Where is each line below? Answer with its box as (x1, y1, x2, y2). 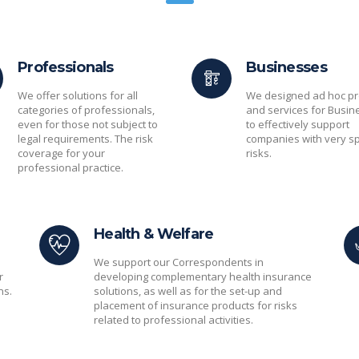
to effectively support (246, 117, 349, 131)
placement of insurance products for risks (94, 298, 297, 313)
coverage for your (18, 146, 105, 160)
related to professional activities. (94, 313, 253, 327)
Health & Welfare (94, 225, 214, 243)
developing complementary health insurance (94, 269, 312, 284)
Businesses (246, 58, 327, 76)
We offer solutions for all (18, 88, 138, 103)
